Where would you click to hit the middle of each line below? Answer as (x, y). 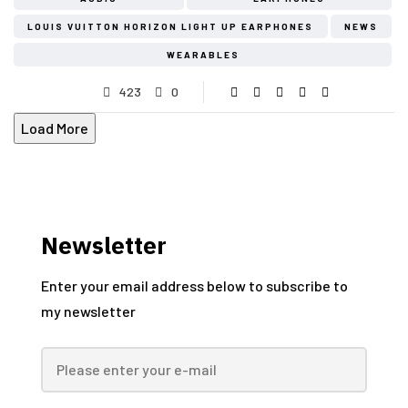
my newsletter (88, 311)
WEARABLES (203, 54)
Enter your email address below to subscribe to (194, 285)
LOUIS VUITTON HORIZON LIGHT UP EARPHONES (171, 26)
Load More (55, 127)
